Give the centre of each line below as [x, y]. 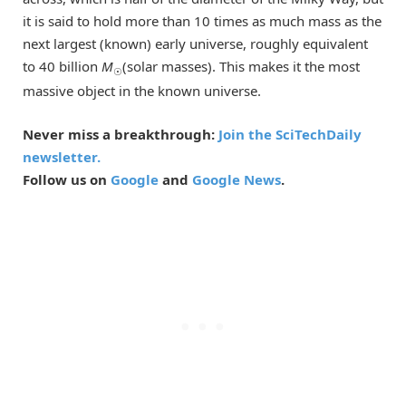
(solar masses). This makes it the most [241, 66]
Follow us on [67, 179]
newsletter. [62, 156]
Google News [237, 179]
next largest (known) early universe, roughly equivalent [195, 43]
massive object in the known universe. [142, 90]
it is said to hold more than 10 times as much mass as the [202, 20]
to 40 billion [62, 66]
